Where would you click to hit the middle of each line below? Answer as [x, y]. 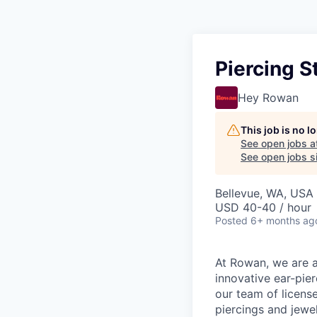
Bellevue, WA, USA [264, 193]
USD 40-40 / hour [263, 207]
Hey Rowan [268, 98]
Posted [231, 220]
